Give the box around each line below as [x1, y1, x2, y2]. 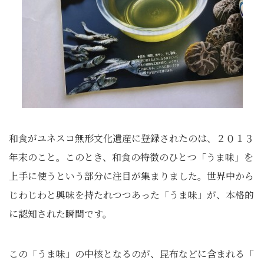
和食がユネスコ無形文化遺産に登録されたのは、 [9, 131, 216, 145]
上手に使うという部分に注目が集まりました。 [9, 169, 207, 183]
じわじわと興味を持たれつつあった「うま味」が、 [9, 187, 226, 202]
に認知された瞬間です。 [9, 206, 112, 220]
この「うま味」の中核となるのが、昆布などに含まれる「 [9, 246, 254, 260]
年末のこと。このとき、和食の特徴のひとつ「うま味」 [9, 150, 244, 164]
